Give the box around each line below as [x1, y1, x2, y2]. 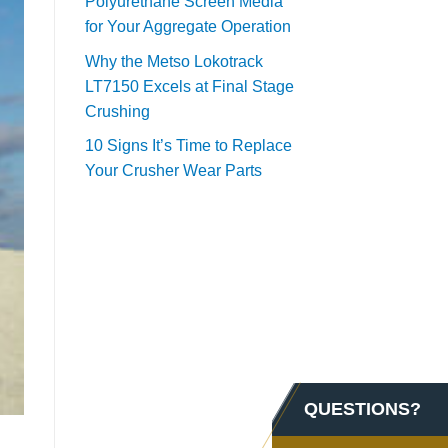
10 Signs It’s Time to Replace [84, 137, 292, 155]
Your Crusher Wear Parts [84, 162, 262, 180]
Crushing [84, 102, 150, 120]
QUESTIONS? [304, 399, 421, 419]
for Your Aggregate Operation [84, 18, 291, 36]
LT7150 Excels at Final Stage [84, 77, 294, 95]
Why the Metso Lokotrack [84, 52, 263, 70]
